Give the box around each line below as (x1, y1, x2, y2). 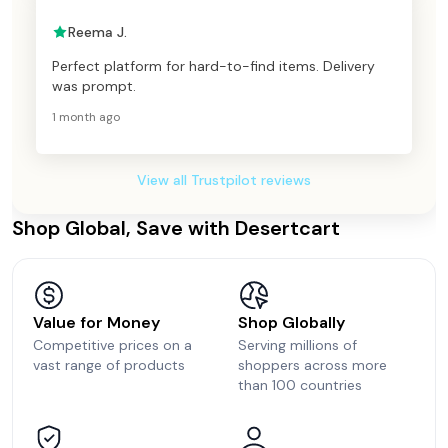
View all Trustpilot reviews (137, 170, 311, 189)
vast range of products (33, 355, 185, 374)
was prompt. (52, 76, 136, 95)
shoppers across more (238, 355, 387, 374)
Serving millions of (238, 335, 357, 354)
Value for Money (33, 311, 160, 333)
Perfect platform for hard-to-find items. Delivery (52, 56, 375, 75)
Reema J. (68, 22, 127, 41)
